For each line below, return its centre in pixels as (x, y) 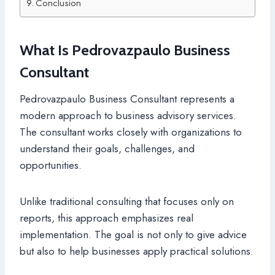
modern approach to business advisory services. (128, 115)
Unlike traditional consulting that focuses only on (127, 201)
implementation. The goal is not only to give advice (133, 234)
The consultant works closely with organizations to (131, 132)
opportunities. (51, 165)
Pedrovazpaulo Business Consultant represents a (127, 99)
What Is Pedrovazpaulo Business (125, 50)
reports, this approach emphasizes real (107, 218)
